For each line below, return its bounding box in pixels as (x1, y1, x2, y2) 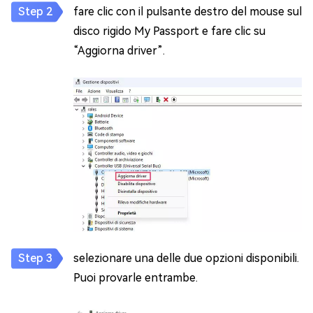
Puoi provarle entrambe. (73, 271, 198, 285)
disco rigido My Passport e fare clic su (73, 24, 265, 38)
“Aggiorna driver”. (73, 44, 165, 58)
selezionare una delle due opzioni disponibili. (73, 252, 299, 265)
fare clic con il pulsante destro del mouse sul (73, 5, 302, 19)
